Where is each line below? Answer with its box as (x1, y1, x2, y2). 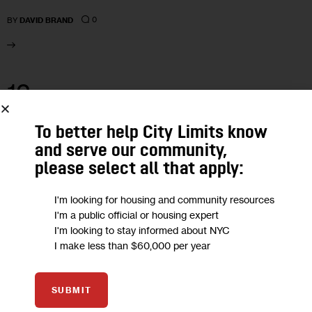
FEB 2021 (7, 111, 42, 121)
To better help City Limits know (35, 123, 267, 143)
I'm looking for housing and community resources (54, 193, 274, 205)
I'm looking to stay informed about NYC (54, 224, 230, 236)
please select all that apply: (35, 159, 244, 179)
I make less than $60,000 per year (54, 239, 210, 251)
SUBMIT (52, 284, 92, 295)
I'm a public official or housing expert (54, 208, 219, 221)
